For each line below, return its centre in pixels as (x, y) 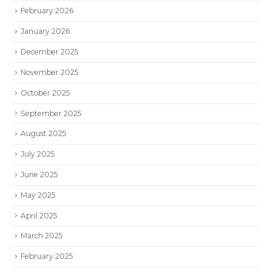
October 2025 (45, 93)
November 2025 (49, 72)
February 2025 (47, 256)
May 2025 (38, 195)
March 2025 (41, 236)
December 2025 (49, 52)
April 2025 (39, 215)
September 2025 (51, 113)
